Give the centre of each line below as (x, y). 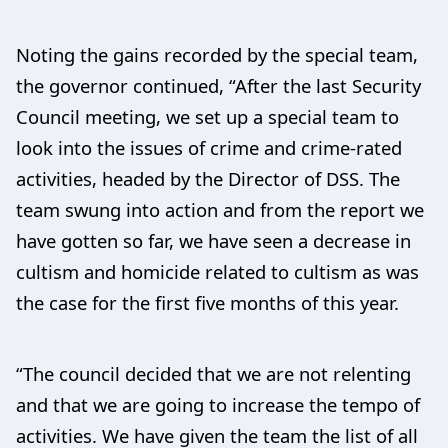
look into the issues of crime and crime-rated (209, 147)
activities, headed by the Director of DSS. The (208, 178)
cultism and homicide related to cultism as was (217, 271)
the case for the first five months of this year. (207, 302)
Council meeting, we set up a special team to (207, 116)
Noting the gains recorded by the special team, (217, 54)
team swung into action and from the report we (220, 209)
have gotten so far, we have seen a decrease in (213, 240)
